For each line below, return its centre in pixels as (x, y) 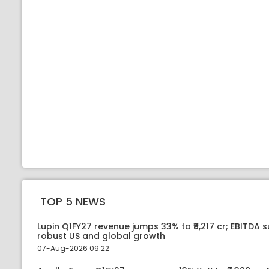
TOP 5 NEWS (73, 201)
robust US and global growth (101, 236)
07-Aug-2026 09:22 (73, 248)
